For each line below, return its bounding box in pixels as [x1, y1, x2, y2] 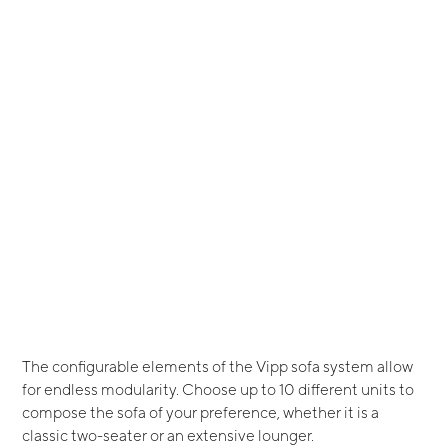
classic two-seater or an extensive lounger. [22, 426, 315, 445]
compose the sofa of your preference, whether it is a [22, 403, 380, 422]
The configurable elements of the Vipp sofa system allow [22, 357, 414, 376]
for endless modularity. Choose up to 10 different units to [22, 380, 415, 399]
